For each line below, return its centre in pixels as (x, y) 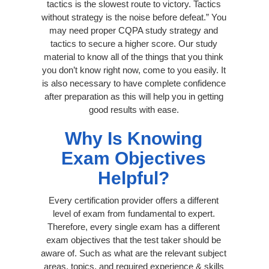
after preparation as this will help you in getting (134, 96)
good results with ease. (134, 109)
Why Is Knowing (134, 138)
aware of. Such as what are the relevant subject (134, 253)
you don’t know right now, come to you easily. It (134, 70)
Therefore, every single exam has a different (134, 226)
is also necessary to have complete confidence (134, 83)
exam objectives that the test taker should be (134, 240)
